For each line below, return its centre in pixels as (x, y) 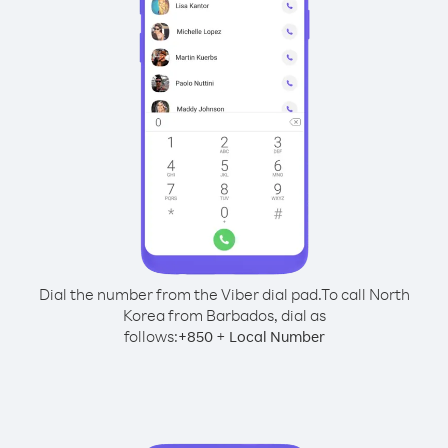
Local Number (276, 336)
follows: (150, 336)
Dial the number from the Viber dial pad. (179, 294)
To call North (365, 294)
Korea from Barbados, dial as (224, 315)
